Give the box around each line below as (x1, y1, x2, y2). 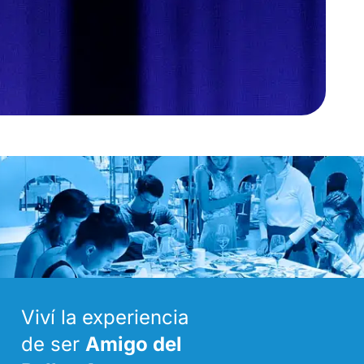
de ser (20, 332, 85, 356)
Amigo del (84, 332, 182, 356)
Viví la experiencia (20, 305, 188, 329)
